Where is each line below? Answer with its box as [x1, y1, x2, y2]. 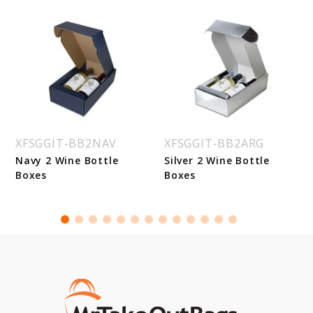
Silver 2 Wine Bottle [164, 154, 270, 168]
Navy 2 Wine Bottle [15, 154, 119, 168]
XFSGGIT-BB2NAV [15, 136, 117, 152]
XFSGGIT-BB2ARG [164, 136, 265, 152]
